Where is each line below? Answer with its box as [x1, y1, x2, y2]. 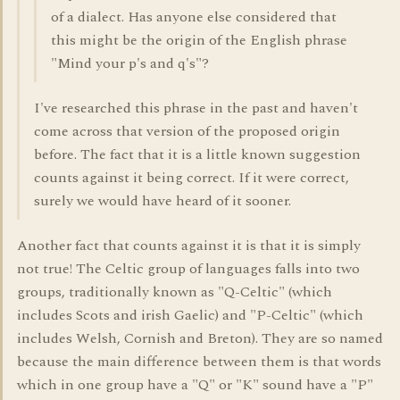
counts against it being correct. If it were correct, [34, 167, 349, 188]
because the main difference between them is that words [17, 351, 381, 372]
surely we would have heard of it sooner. [34, 190, 291, 212]
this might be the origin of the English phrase [51, 29, 347, 51]
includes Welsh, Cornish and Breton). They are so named [17, 328, 383, 349]
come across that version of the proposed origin [34, 121, 340, 142]
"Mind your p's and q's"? [51, 53, 209, 74]
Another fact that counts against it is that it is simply [17, 235, 361, 256]
